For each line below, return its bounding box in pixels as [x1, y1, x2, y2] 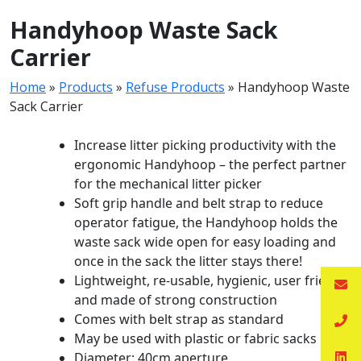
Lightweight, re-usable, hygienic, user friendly [74, 272, 351, 289]
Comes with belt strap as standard [74, 310, 284, 328]
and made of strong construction [74, 291, 277, 309]
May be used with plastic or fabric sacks [74, 330, 317, 347]
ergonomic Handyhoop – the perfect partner [74, 156, 346, 173]
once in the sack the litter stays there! [74, 252, 302, 270]
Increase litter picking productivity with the [74, 136, 336, 154]
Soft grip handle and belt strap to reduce [74, 194, 323, 212]
